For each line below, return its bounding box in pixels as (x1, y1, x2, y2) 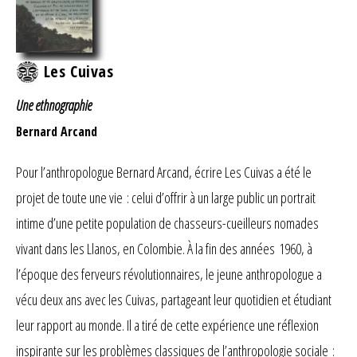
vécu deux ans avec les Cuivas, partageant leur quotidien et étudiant (16, 290, 331, 310)
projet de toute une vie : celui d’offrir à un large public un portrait (16, 188, 316, 208)
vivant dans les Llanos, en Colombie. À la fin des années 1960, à (16, 239, 312, 259)
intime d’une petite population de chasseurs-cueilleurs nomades (16, 214, 319, 233)
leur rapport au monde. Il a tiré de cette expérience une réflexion (16, 316, 319, 335)
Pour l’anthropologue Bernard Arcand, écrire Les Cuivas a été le (16, 163, 312, 182)
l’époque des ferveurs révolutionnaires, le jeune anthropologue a (16, 265, 322, 284)
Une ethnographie (16, 96, 92, 116)
